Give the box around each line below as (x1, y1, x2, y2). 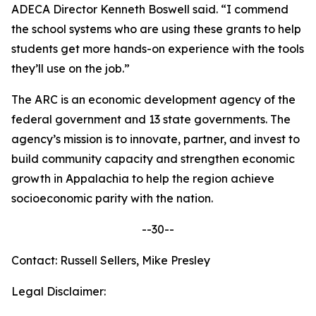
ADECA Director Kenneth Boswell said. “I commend (11, 2, 288, 16)
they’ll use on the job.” (11, 61, 130, 75)
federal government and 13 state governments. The (11, 112, 291, 126)
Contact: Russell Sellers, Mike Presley (11, 253, 210, 267)
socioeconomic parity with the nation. (11, 191, 216, 205)
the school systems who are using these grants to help (11, 22, 301, 36)
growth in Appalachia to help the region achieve (11, 171, 274, 186)
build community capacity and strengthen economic (11, 152, 295, 166)
